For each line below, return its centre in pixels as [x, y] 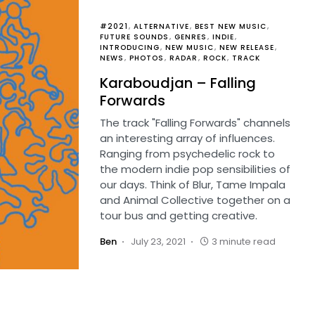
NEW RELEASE [247, 47]
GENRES [191, 37]
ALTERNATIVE [161, 26]
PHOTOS [147, 58]
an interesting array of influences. [187, 138]
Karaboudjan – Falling [178, 83]
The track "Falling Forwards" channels [195, 123]
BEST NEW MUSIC [231, 26]
